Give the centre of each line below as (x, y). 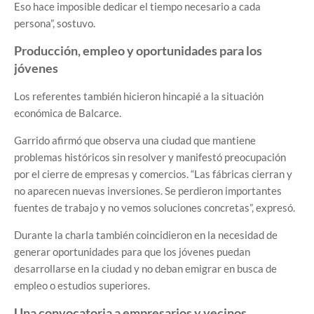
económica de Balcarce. (68, 113)
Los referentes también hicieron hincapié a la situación (139, 96)
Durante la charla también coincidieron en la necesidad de (146, 235)
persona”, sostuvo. (55, 23)
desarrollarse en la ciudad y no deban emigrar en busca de (145, 269)
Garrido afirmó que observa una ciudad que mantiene (135, 141)
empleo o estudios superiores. (82, 286)
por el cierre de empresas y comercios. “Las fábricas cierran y (153, 174)
